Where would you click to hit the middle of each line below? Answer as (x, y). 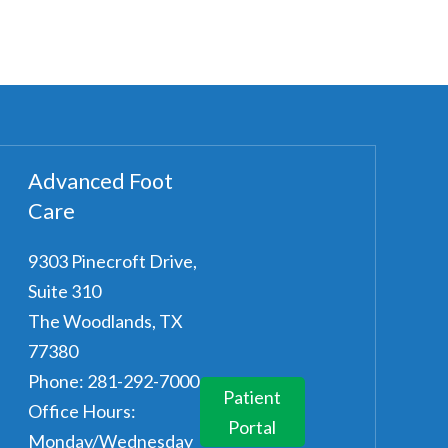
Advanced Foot (100, 180)
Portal (252, 426)
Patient (252, 396)
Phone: (56, 380)
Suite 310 (64, 290)
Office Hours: (82, 410)
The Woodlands (90, 320)
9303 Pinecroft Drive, (112, 260)
